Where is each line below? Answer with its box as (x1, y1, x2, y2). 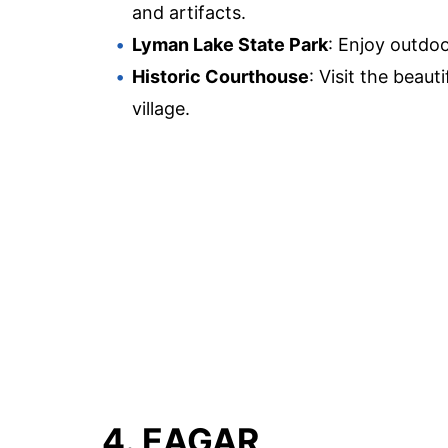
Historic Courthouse (132, 65, 309, 87)
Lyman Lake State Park (132, 33, 328, 55)
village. (132, 97, 190, 119)
